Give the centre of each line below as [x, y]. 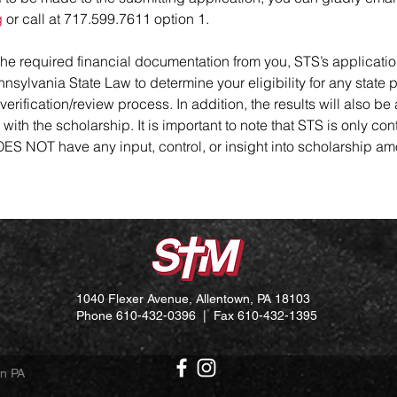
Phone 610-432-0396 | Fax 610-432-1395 [197, 315]
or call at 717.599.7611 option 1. [106, 19]
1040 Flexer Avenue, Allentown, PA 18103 [193, 299]
